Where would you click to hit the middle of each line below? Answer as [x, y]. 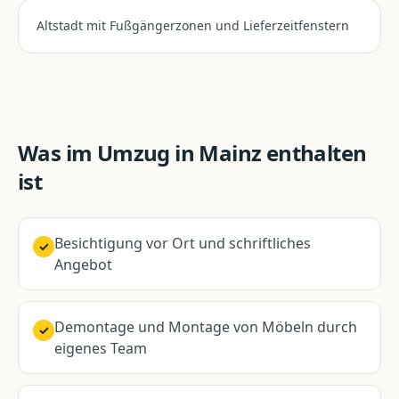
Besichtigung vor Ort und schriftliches [183, 243]
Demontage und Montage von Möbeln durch [206, 327]
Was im [57, 153]
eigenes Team [101, 348]
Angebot [83, 265]
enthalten [314, 153]
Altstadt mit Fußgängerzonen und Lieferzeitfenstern [193, 25]
